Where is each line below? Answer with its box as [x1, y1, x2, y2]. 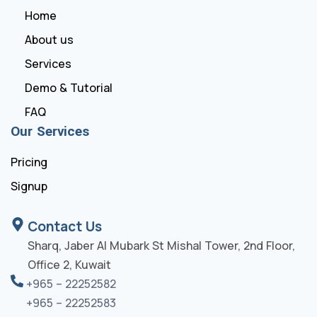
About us [25, 32, 74, 48]
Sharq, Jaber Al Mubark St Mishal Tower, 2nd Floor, [28, 238, 295, 254]
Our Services [11, 123, 89, 140]
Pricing [11, 154, 47, 171]
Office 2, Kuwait [28, 257, 111, 273]
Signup [11, 178, 47, 195]
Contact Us [28, 217, 102, 236]
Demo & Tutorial [25, 80, 113, 96]
